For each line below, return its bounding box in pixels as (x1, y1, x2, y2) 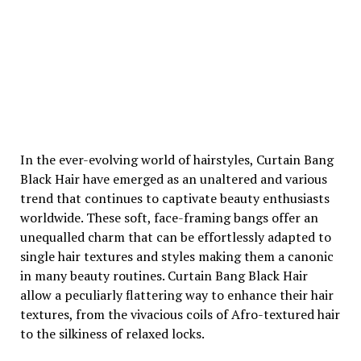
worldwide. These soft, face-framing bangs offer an (19, 209, 318, 226)
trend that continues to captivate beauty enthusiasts (19, 189, 330, 207)
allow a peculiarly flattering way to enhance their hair (19, 286, 334, 304)
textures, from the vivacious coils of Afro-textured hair (19, 305, 340, 323)
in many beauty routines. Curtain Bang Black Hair (19, 267, 308, 284)
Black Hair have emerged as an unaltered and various (19, 170, 327, 188)
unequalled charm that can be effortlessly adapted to (19, 228, 331, 246)
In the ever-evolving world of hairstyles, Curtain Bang (19, 151, 334, 168)
